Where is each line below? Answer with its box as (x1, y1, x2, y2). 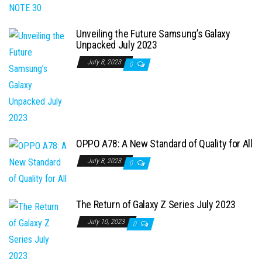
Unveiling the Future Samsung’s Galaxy (76, 27, 230, 40)
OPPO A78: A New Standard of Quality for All (76, 137, 253, 150)
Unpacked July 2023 (76, 39, 157, 51)
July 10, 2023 (87, 218, 126, 226)
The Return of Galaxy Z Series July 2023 (76, 198, 236, 211)
